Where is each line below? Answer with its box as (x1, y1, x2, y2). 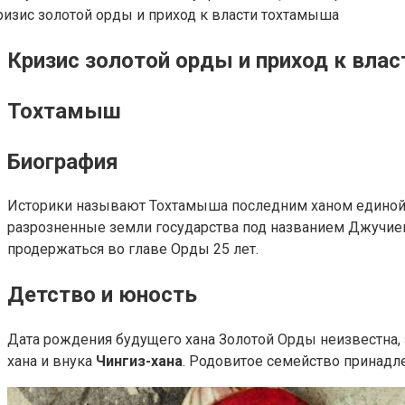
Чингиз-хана (96, 353, 183, 371)
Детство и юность (7, 282, 197, 308)
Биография (7, 148, 118, 174)
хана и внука (7, 353, 96, 371)
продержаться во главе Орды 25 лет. (7, 240, 259, 259)
